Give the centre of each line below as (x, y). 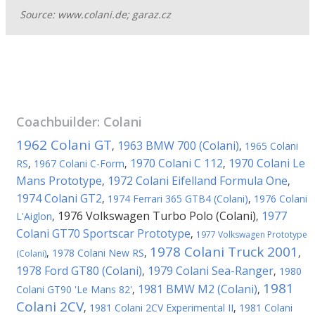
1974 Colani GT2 (59, 198)
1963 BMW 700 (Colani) (178, 146)
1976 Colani (281, 199)
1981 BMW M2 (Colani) (198, 289)
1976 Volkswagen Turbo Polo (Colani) (157, 216)
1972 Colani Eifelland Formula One (198, 181)
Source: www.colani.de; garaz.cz (95, 14)
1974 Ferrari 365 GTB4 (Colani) (178, 199)
